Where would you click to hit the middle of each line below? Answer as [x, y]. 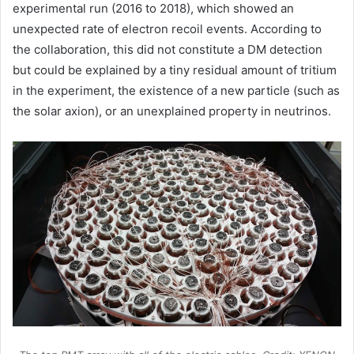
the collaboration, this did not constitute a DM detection [168, 49]
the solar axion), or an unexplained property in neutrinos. [172, 111]
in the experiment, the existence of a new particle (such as [176, 90]
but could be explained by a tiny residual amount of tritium [175, 70]
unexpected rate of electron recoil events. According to [167, 28]
